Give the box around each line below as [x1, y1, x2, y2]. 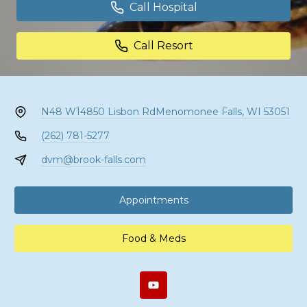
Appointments [119, 193, 188, 206]
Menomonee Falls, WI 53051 [155, 106, 290, 118]
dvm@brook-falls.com [40, 153, 146, 166]
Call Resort [133, 39, 193, 52]
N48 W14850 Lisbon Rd [40, 106, 156, 118]
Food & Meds [121, 232, 186, 245]
